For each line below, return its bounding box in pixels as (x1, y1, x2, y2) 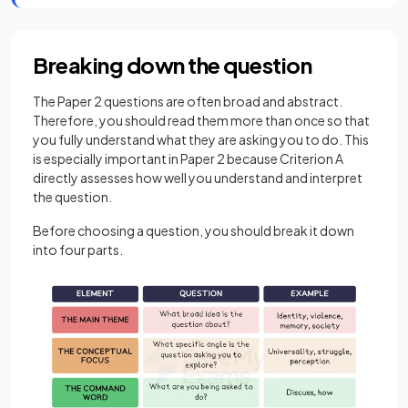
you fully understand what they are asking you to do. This (33, 131, 369, 148)
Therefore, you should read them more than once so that (33, 112, 370, 128)
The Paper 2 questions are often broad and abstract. (33, 93, 342, 109)
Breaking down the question (33, 51, 312, 78)
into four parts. (33, 241, 125, 258)
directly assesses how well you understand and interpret (33, 169, 362, 186)
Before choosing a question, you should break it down (33, 222, 354, 239)
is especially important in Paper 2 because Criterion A (33, 150, 343, 167)
